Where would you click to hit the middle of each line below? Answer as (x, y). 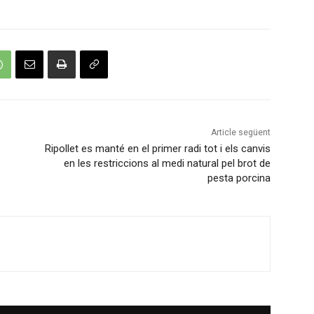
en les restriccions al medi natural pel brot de (167, 164)
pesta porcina (239, 178)
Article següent (240, 133)
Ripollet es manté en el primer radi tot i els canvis (157, 149)
